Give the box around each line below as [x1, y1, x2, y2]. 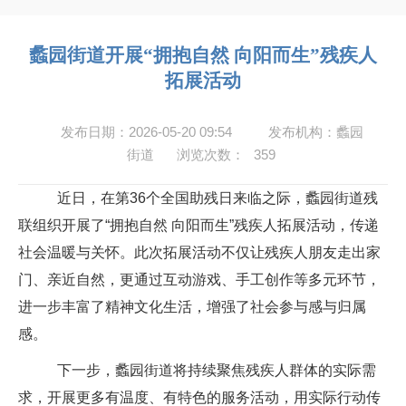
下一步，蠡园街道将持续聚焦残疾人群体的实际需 [56, 362, 376, 378]
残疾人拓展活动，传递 [234, 217, 379, 233]
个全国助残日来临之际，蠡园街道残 [145, 190, 378, 206]
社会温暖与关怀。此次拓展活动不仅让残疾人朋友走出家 [18, 245, 381, 260]
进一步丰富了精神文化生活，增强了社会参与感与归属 [18, 299, 366, 314]
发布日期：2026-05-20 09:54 [61, 124, 232, 140]
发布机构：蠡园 [268, 124, 363, 140]
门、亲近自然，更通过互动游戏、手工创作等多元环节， [18, 272, 381, 287]
